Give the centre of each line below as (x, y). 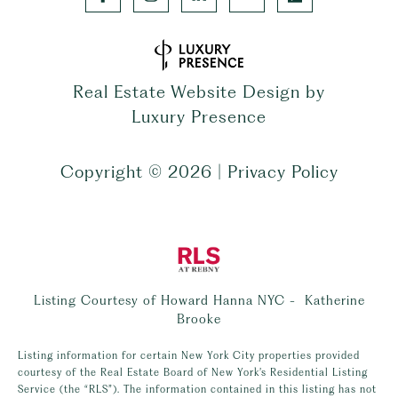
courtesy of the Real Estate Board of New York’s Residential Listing (193, 372)
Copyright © (111, 171)
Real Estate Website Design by (199, 92)
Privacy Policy (283, 171)
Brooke (199, 318)
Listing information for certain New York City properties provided (189, 355)
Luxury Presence (199, 116)
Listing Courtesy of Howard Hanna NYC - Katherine (199, 299)
